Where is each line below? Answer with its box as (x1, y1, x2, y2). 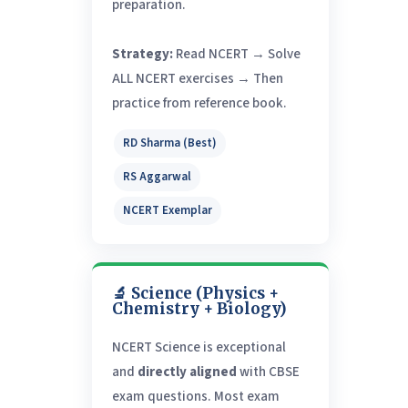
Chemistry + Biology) (111, 299, 287, 320)
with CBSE (236, 362, 300, 382)
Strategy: (111, 45, 173, 65)
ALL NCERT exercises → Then (111, 69, 283, 89)
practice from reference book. (111, 94, 287, 114)
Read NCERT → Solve (172, 45, 301, 65)
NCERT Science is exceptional (111, 338, 286, 358)
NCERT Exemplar (122, 202, 212, 219)
